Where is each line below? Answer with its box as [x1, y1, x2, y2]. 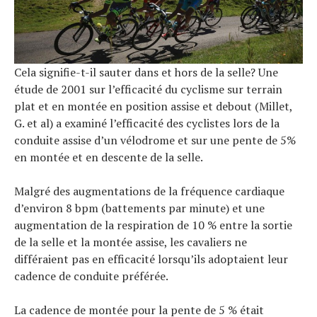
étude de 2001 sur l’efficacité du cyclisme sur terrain [14, 81, 282, 98]
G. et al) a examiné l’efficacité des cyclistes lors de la [14, 115, 279, 132]
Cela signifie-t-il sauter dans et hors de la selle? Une [14, 64, 278, 81]
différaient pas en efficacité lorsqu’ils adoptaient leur [14, 251, 288, 267]
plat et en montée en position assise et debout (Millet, [14, 98, 292, 115]
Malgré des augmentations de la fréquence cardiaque [14, 183, 284, 200]
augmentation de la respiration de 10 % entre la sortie [14, 217, 292, 234]
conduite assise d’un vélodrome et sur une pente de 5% [14, 132, 296, 149]
